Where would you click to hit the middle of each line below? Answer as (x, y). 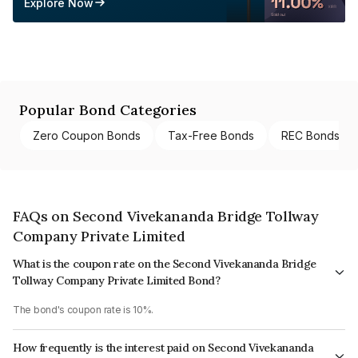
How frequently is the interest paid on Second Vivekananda (163, 347)
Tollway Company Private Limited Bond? (117, 280)
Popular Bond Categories (108, 109)
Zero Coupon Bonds (87, 135)
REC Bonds (310, 135)
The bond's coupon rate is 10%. (83, 309)
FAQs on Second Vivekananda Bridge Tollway (166, 216)
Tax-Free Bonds (211, 135)
